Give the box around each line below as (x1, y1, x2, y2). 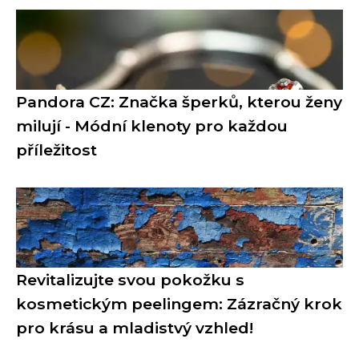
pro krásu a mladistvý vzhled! (16, 317, 253, 337)
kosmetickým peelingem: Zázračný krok (16, 293, 342, 313)
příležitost (16, 139, 97, 159)
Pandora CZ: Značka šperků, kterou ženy (16, 91, 342, 111)
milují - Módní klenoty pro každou (16, 115, 288, 135)
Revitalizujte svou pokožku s (16, 269, 244, 289)
